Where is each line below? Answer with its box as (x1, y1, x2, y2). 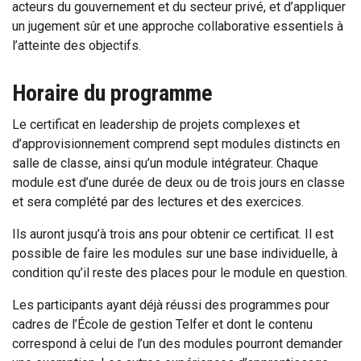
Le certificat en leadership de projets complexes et (12, 117, 300, 133)
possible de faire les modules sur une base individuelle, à (12, 246, 338, 262)
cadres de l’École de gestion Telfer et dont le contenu (12, 317, 313, 333)
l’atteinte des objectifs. (12, 38, 144, 54)
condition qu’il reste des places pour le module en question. (12, 265, 347, 281)
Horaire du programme (12, 80, 213, 107)
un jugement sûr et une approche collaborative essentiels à (12, 19, 343, 35)
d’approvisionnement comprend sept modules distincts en (12, 136, 340, 152)
